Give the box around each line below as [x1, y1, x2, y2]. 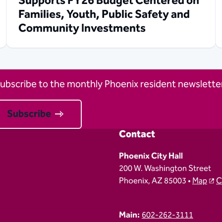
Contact [118, 126, 155, 142]
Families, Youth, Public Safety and [18, 5, 190, 24]
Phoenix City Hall [118, 149, 183, 163]
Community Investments [18, 19, 146, 38]
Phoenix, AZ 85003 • [118, 174, 192, 188]
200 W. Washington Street [118, 162, 211, 175]
